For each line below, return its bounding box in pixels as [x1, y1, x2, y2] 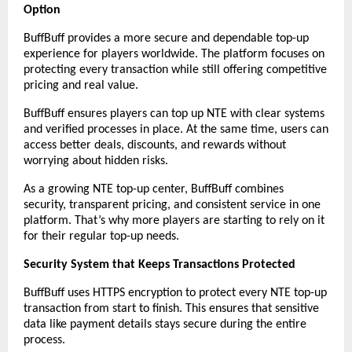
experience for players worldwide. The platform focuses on [24, 47, 324, 60]
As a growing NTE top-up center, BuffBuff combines [24, 182, 284, 196]
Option [24, 3, 60, 16]
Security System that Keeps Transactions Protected [24, 258, 295, 271]
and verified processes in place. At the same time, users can [24, 123, 328, 136]
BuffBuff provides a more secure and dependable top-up [24, 31, 309, 45]
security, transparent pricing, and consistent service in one [24, 198, 321, 211]
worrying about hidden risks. [24, 154, 168, 167]
